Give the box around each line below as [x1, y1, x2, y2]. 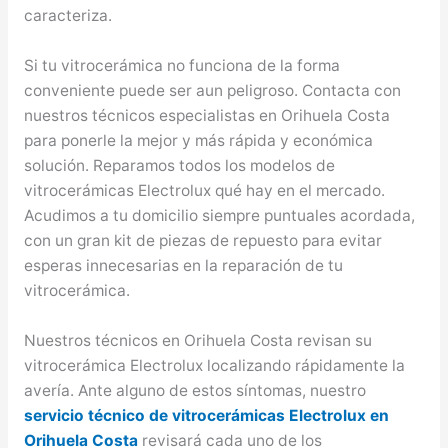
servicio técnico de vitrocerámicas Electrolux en [23, 405, 389, 425]
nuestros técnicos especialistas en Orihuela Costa [23, 106, 390, 126]
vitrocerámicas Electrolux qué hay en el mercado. [23, 181, 385, 201]
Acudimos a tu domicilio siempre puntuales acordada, [23, 206, 415, 226]
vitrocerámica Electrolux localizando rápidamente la [23, 355, 405, 375]
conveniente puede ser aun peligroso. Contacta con [23, 81, 401, 101]
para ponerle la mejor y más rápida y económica [23, 131, 373, 151]
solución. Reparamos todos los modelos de [23, 156, 335, 176]
